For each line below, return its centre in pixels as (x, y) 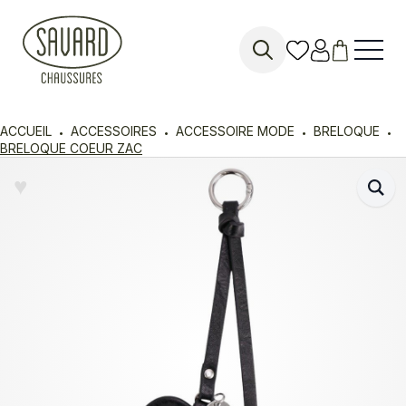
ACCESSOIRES (114, 130)
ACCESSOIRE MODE (235, 130)
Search (264, 82)
